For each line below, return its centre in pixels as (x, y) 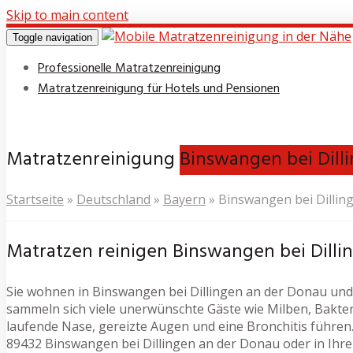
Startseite (35, 199)
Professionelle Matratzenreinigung (129, 69)
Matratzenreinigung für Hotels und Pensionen (159, 89)
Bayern (184, 199)
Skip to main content (67, 15)
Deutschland (113, 199)
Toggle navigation (52, 37)
